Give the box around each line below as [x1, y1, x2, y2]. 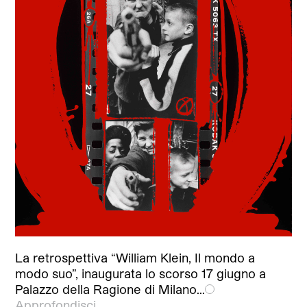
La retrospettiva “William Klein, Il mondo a [15, 249, 256, 265]
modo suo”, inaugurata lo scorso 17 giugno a [15, 265, 267, 281]
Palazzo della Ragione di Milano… [15, 281, 206, 297]
